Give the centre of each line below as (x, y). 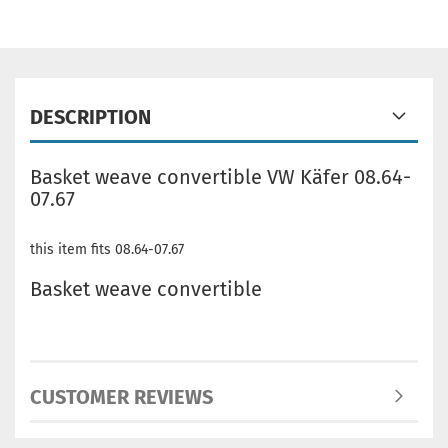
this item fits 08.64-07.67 (107, 249)
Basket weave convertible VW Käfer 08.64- (220, 177)
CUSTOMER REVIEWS (121, 397)
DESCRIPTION (90, 117)
